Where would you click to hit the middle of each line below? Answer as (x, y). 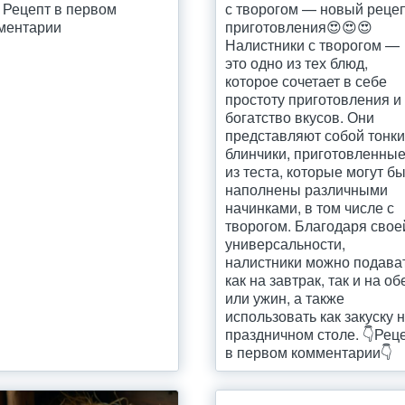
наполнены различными (307, 189)
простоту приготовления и (314, 99)
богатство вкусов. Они (300, 117)
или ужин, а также (285, 298)
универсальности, (286, 244)
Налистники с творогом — (313, 45)
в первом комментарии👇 (309, 352)
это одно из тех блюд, (297, 63)
